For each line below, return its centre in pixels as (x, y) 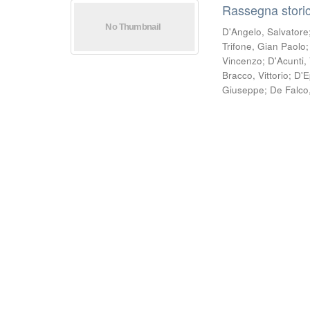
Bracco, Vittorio (256, 75)
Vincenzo (243, 61)
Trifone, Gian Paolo (264, 46)
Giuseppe (244, 90)
